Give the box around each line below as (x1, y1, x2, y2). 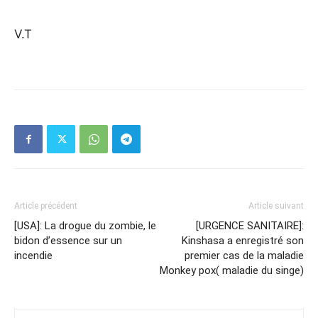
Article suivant (248, 201, 304, 211)
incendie (14, 249, 53, 262)
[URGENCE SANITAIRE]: (196, 219, 304, 232)
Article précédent (14, 201, 77, 211)
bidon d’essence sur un (14, 234, 122, 247)
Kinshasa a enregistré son (182, 234, 304, 247)
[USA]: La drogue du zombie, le (14, 219, 156, 232)
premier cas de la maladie (185, 249, 304, 262)
